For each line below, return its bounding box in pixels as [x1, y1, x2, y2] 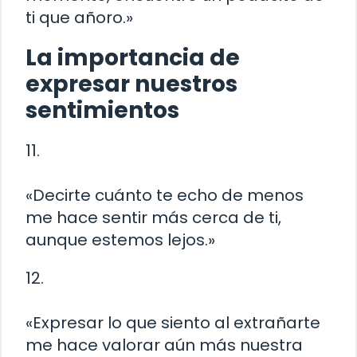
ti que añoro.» [25, 6, 133, 29]
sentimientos [25, 95, 179, 127]
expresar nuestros [25, 69, 237, 100]
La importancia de [25, 42, 240, 74]
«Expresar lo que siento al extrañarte [25, 312, 320, 335]
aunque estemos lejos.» [25, 229, 215, 252]
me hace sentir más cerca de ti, [25, 206, 281, 229]
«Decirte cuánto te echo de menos [25, 184, 304, 207]
